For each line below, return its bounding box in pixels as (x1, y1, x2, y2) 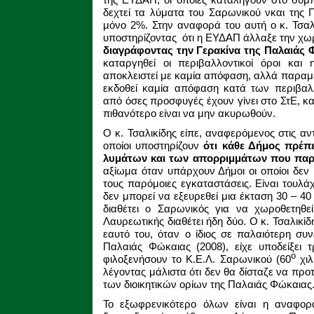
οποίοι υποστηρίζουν (103, 139, 204, 151)
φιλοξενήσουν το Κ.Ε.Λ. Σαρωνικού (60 (103, 253, 291, 265)
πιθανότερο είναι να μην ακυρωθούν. (103, 107, 275, 119)
